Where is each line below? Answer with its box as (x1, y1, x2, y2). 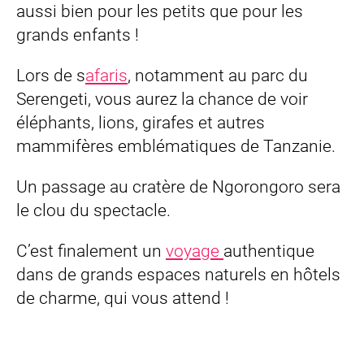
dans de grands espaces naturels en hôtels (16, 264, 340, 284)
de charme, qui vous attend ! (16, 288, 229, 308)
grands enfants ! (16, 25, 139, 45)
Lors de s (16, 66, 85, 86)
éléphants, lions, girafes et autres (16, 113, 265, 133)
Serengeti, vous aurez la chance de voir (16, 89, 308, 110)
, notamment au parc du (128, 66, 308, 86)
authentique (223, 240, 314, 261)
